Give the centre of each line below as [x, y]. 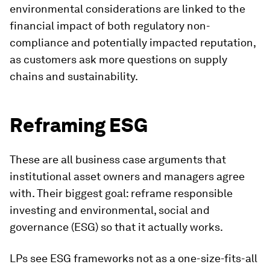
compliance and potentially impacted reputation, [133, 42]
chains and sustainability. [74, 76]
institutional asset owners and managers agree [127, 176]
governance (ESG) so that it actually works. [116, 227]
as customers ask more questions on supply [118, 59]
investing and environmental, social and [110, 210]
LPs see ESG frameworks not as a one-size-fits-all [133, 258]
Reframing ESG [79, 125]
